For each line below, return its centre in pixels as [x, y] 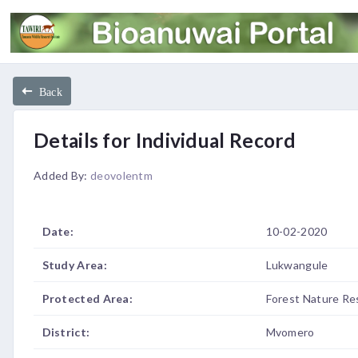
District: [66, 332]
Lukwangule [297, 265]
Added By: [62, 175]
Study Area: [74, 265]
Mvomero [290, 332]
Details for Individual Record [165, 140]
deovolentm [121, 175]
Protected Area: [87, 298]
